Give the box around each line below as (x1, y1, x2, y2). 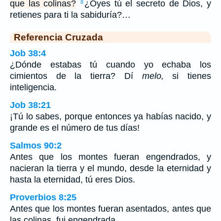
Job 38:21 (10, 100, 51, 110)
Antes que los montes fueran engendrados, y (10, 152, 211, 162)
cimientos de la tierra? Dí (10, 71, 142, 81)
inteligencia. (10, 82, 57, 93)
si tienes (163, 71, 212, 81)
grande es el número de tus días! (10, 123, 140, 133)
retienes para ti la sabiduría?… (10, 10, 131, 20)
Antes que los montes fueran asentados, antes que (10, 204, 211, 214)
